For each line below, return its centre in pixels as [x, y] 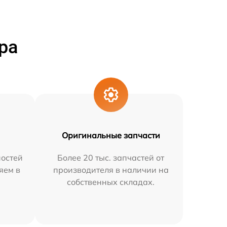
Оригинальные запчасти [111, 135]
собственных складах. [111, 182]
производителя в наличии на [111, 169]
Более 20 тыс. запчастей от [111, 157]
